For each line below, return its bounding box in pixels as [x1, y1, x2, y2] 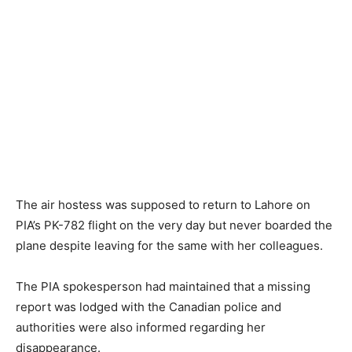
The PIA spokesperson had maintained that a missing [16, 278, 310, 294]
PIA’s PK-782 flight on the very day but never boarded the [16, 217, 332, 233]
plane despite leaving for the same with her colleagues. [16, 237, 323, 253]
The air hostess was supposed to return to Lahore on [16, 196, 310, 212]
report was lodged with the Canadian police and [16, 299, 281, 314]
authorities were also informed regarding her [16, 319, 266, 335]
